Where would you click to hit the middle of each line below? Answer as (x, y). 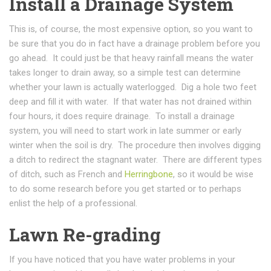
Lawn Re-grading (85, 235)
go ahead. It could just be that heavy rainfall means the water (131, 58)
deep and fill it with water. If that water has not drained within (130, 102)
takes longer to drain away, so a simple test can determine (125, 73)
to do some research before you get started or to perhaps (125, 189)
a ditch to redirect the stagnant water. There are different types (135, 160)
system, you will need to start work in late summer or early (125, 131)
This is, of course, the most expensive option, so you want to (131, 29)
